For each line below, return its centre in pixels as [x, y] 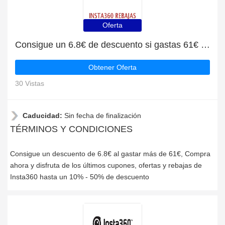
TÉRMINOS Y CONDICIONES [71, 129]
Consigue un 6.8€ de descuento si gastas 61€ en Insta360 [205, 45]
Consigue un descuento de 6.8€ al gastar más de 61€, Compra [110, 154]
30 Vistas [30, 83]
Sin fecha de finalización [103, 116]
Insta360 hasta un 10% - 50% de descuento [80, 177]
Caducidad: [43, 116]
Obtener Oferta [113, 67]
